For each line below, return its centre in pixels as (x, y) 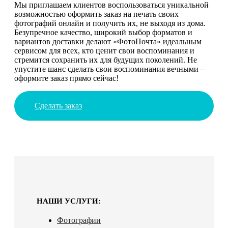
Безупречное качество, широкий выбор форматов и (103, 32)
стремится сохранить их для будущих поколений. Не (106, 60)
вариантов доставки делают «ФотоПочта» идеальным (108, 41)
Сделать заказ (58, 105)
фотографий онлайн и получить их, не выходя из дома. (110, 23)
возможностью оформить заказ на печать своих (96, 14)
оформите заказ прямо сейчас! (66, 78)
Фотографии (79, 220)
